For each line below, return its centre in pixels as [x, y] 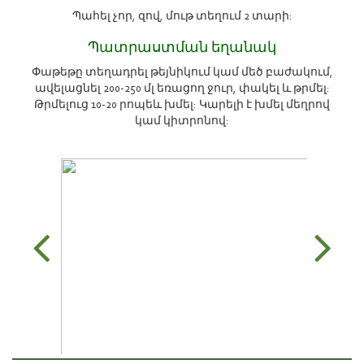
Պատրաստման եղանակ [182, 49]
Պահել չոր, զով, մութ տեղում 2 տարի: [182, 17]
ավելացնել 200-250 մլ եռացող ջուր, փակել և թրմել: [182, 90]
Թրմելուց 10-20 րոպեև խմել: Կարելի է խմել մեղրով [182, 106]
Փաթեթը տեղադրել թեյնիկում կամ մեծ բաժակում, [182, 74]
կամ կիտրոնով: [182, 122]
